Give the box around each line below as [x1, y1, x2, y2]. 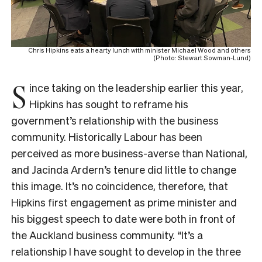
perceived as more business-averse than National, [11, 146, 247, 160]
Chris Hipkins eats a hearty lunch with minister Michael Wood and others [28, 46, 251, 54]
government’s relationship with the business [11, 113, 219, 127]
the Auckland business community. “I [11, 227, 184, 242]
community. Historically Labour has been [11, 129, 202, 143]
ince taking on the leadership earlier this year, [29, 80, 243, 94]
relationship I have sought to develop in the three [11, 244, 241, 258]
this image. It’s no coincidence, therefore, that [11, 178, 228, 192]
